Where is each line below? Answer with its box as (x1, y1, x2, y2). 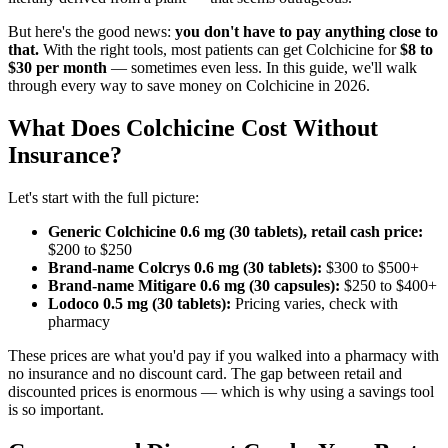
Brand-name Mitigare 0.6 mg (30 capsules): (48, 277, 340, 295)
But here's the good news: (8, 23, 175, 41)
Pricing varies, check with (231, 295, 398, 313)
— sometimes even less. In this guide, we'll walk (107, 59, 417, 77)
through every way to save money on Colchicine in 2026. (8, 77, 370, 95)
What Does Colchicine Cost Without (8, 115, 378, 142)
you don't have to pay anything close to (175, 23, 438, 41)
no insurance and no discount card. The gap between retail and (8, 365, 402, 383)
